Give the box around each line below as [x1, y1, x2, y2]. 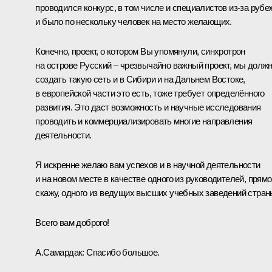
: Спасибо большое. [82, 246, 160, 257]
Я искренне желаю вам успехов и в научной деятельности [35, 159, 260, 170]
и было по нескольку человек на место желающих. [35, 16, 232, 27]
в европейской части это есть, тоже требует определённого [35, 87, 265, 98]
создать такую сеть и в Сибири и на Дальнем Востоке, [35, 73, 245, 84]
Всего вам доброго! [35, 217, 109, 228]
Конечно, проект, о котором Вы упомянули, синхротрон [35, 46, 245, 56]
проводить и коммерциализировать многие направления [35, 115, 253, 126]
